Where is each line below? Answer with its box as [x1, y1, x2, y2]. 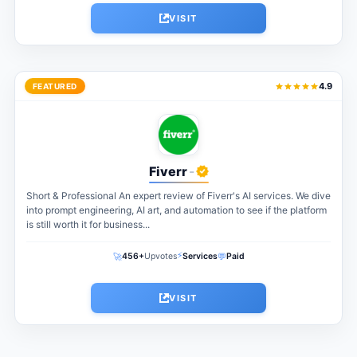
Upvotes [143, 251, 177, 262]
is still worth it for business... [25, 218, 150, 231]
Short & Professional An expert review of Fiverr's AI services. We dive [25, 190, 331, 202]
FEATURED [32, 81, 77, 92]
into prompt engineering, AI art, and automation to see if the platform [25, 204, 327, 217]
